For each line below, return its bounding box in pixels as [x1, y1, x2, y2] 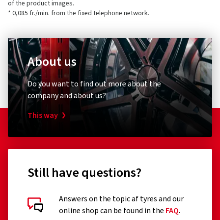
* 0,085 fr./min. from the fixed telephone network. [8, 8, 149, 18]
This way [27, 110, 58, 121]
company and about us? [27, 90, 106, 101]
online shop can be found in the [59, 205, 165, 216]
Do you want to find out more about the [27, 79, 161, 89]
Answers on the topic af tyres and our [59, 193, 184, 204]
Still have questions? [27, 164, 141, 182]
